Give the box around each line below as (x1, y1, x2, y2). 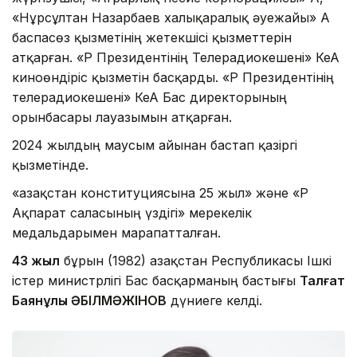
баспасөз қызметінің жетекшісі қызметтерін (12, 29, 292, 45)
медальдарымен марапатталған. (12, 224, 221, 241)
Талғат (300, 272, 345, 288)
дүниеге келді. (167, 292, 262, 308)
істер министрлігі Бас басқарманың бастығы (12, 272, 300, 288)
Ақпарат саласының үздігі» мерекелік (12, 204, 252, 221)
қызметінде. (12, 156, 88, 173)
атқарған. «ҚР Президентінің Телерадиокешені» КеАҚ (12, 49, 339, 65)
